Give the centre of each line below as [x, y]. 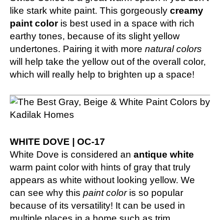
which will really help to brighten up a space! [102, 74]
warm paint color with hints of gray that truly [100, 167]
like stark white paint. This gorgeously [90, 10]
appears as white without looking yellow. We [102, 180]
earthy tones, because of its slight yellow [95, 36]
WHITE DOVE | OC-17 [57, 141]
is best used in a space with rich [126, 23]
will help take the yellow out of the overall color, [108, 61]
